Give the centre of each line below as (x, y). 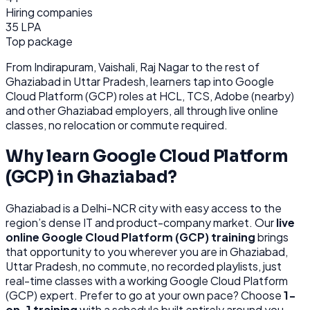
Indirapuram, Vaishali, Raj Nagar (111, 66)
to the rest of (224, 66)
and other (31, 110)
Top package (39, 41)
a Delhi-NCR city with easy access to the (177, 208)
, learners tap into (190, 81)
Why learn (49, 156)
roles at (137, 95)
